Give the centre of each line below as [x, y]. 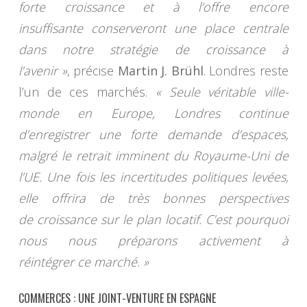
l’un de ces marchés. [87, 92]
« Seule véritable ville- [222, 92]
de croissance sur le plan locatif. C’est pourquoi [153, 220]
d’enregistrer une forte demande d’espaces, [153, 135]
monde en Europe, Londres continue [153, 113]
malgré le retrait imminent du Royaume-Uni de [153, 156]
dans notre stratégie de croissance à [153, 50]
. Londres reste [246, 71]
